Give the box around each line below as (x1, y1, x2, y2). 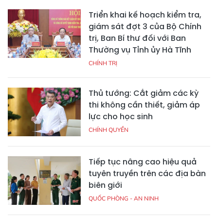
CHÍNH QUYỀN (89, 126, 128, 134)
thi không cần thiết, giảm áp (89, 99, 200, 111)
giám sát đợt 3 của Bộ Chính (89, 21, 201, 33)
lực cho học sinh (89, 111, 153, 123)
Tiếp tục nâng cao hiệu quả (89, 156, 197, 168)
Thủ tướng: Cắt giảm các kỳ (89, 88, 199, 99)
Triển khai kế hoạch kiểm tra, (89, 9, 201, 21)
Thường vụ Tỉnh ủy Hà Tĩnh (89, 44, 191, 56)
